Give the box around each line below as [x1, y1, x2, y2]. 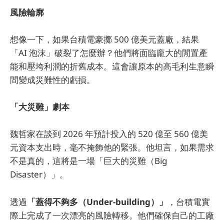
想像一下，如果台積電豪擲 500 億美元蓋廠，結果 [10, 33, 199, 45]
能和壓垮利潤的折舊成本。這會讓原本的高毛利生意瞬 [10, 60, 214, 72]
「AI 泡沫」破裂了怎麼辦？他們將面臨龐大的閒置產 [10, 46, 207, 58]
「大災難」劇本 [10, 101, 69, 113]
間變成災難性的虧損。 [10, 73, 95, 85]
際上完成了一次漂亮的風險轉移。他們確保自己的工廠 [10, 209, 214, 221]
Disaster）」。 [10, 168, 68, 180]
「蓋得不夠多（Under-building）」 [27, 195, 167, 207]
